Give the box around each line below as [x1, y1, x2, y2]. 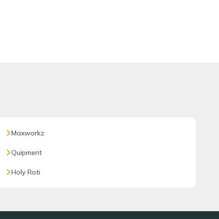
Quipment [11, 148, 42, 157]
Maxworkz [11, 129, 44, 137]
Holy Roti [11, 168, 40, 176]
